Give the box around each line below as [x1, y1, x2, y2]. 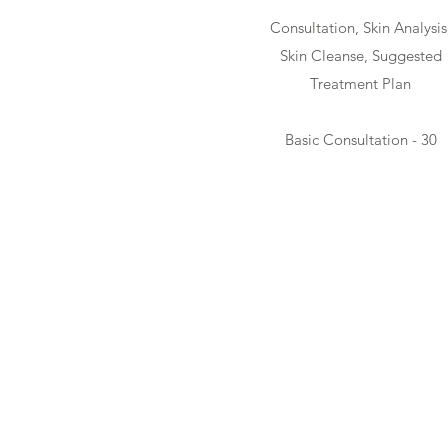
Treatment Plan [310, 73, 411, 93]
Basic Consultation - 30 [284, 129, 437, 149]
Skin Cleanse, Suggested [279, 45, 442, 65]
